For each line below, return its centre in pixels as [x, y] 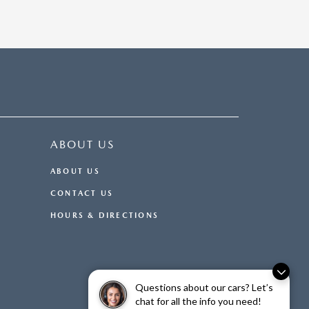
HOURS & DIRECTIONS [104, 216]
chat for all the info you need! [198, 301]
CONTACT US [82, 194]
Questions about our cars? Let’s [204, 287]
